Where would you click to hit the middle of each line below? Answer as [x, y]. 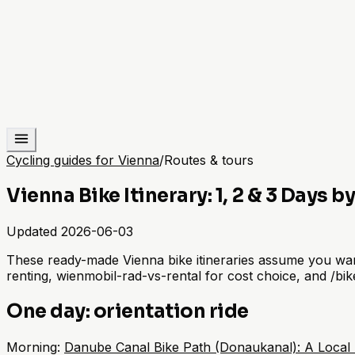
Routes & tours [209, 160]
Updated [32, 231]
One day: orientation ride [128, 311]
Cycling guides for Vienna [83, 160]
